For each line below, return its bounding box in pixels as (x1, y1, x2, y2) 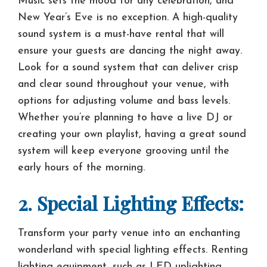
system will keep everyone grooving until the (18, 145, 229, 156)
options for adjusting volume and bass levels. (18, 95, 230, 106)
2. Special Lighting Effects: (18, 190, 244, 216)
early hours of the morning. (18, 162, 145, 173)
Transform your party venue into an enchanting (18, 228, 240, 238)
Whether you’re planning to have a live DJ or (18, 112, 232, 123)
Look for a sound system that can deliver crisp (18, 62, 238, 73)
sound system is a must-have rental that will (18, 29, 224, 39)
